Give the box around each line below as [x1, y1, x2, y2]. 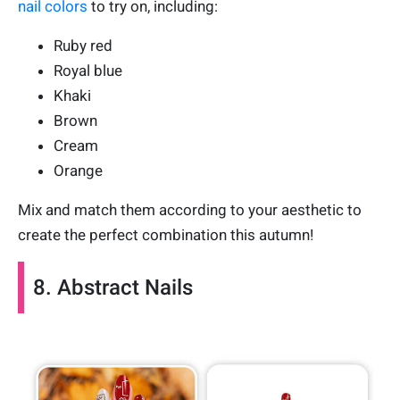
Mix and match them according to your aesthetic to [18, 200, 362, 219]
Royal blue [54, 61, 122, 79]
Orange [54, 161, 103, 179]
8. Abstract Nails [33, 274, 193, 300]
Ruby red [54, 36, 112, 54]
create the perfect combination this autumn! [18, 225, 313, 244]
